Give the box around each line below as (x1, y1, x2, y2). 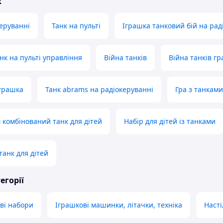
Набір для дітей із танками (124, 116, 216, 126)
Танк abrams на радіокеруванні (45, 85, 153, 95)
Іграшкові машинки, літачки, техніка (55, 200, 182, 210)
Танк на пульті (52, 21, 101, 31)
